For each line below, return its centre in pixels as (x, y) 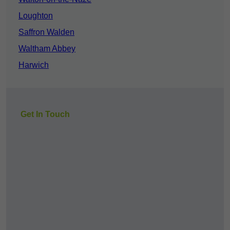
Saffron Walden (46, 32)
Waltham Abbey (47, 49)
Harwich (34, 65)
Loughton (36, 16)
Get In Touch (45, 114)
